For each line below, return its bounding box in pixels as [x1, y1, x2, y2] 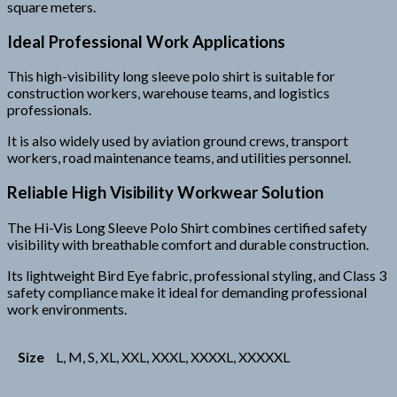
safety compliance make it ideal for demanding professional [7, 283, 367, 300]
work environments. [7, 300, 127, 317]
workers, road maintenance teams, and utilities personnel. [7, 149, 351, 167]
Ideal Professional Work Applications [7, 31, 285, 51]
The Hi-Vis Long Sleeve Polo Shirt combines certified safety [7, 218, 367, 236]
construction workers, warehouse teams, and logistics [7, 84, 330, 102]
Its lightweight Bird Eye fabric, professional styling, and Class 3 [7, 266, 386, 284]
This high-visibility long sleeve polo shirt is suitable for [7, 67, 335, 85]
